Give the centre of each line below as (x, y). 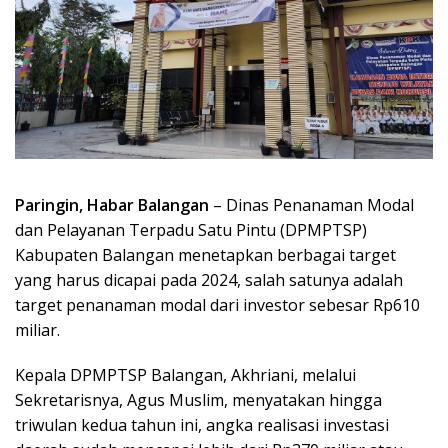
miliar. (37, 329)
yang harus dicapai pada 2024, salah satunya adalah (209, 279)
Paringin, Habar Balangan (112, 204)
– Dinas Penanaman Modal (311, 204)
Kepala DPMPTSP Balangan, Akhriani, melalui (185, 374)
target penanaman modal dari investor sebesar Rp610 (217, 304)
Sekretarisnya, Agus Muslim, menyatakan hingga (198, 399)
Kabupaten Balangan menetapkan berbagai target (205, 254)
